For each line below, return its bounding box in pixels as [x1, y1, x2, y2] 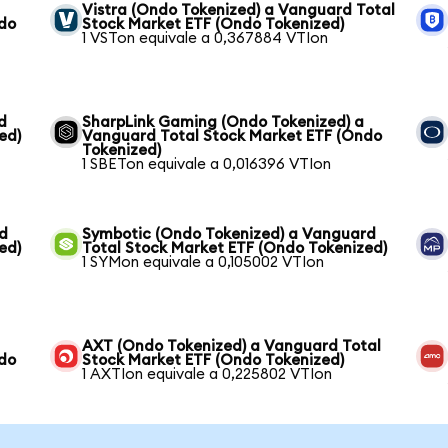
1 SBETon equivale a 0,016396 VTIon [82, 157, 332, 172]
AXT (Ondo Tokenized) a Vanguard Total [82, 339, 382, 354]
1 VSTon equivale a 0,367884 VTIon [82, 31, 329, 46]
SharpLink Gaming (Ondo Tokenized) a [82, 115, 365, 130]
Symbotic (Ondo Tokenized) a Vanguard [82, 227, 377, 242]
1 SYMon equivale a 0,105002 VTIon [82, 255, 325, 270]
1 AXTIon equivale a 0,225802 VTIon [82, 367, 333, 382]
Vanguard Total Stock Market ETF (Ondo [82, 129, 383, 144]
